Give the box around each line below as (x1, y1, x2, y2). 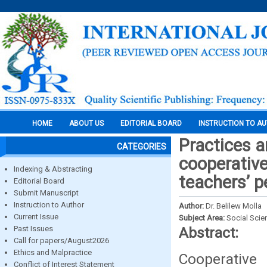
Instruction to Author (14, 200, 84, 209)
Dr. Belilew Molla (206, 201, 262, 210)
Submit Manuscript (14, 188, 79, 197)
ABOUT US (69, 119, 104, 128)
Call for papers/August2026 (14, 236, 109, 245)
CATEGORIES (117, 142, 166, 151)
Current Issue (14, 212, 58, 221)
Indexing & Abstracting (14, 164, 92, 173)
